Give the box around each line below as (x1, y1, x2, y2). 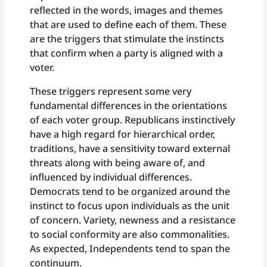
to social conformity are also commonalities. (30, 227, 230, 241)
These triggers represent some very (30, 84, 192, 98)
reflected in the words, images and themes (30, 3, 223, 17)
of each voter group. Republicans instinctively (30, 113, 235, 126)
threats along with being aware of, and (30, 156, 206, 169)
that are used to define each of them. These (30, 17, 227, 31)
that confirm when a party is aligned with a (30, 46, 223, 60)
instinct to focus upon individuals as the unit (30, 198, 230, 212)
